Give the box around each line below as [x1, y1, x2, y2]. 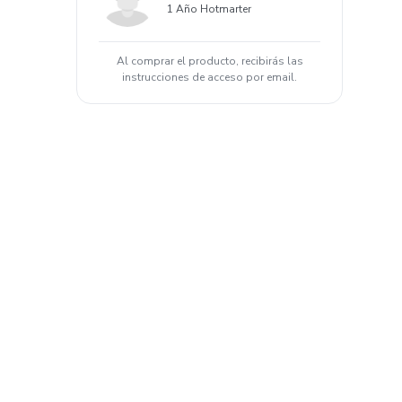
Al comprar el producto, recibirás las [116, 54, 303, 68]
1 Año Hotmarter [167, 2, 251, 16]
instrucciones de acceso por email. [122, 70, 297, 84]
